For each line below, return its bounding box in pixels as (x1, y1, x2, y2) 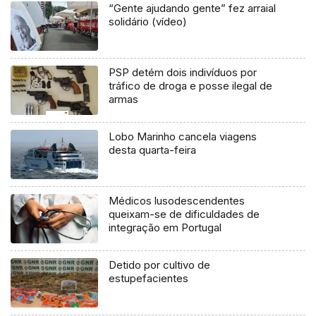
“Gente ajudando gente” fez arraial (109, 1, 276, 16)
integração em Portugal (109, 221, 222, 235)
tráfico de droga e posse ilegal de (109, 79, 273, 93)
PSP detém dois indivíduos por (109, 66, 257, 80)
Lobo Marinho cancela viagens (109, 130, 257, 144)
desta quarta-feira (109, 143, 197, 157)
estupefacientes (109, 272, 189, 286)
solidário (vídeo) (109, 15, 188, 29)
